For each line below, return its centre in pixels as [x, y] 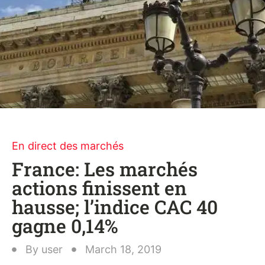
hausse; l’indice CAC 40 [115, 207]
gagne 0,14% [65, 226]
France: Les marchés [105, 169]
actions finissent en [99, 188]
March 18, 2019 [123, 249]
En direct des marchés [68, 146]
